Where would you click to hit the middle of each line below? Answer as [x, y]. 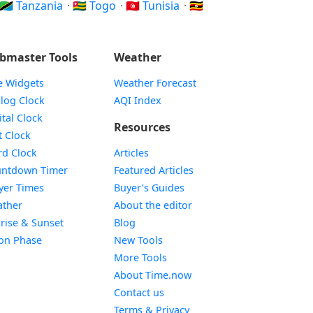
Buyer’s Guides [149, 188]
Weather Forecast [155, 83]
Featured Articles [153, 170]
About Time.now [152, 275]
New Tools [138, 240]
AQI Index [137, 100]
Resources [142, 127]
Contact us [139, 292]
